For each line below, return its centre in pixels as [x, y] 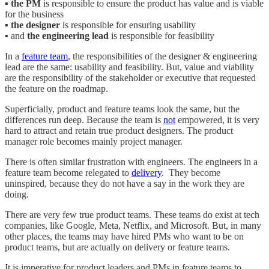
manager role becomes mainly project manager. [94, 141]
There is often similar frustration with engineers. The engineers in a [131, 162]
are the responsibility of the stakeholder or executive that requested [130, 77]
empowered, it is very [217, 119]
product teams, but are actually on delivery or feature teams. [117, 247]
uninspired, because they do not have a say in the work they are [125, 183]
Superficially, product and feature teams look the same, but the [122, 109]
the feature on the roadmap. [56, 88]
